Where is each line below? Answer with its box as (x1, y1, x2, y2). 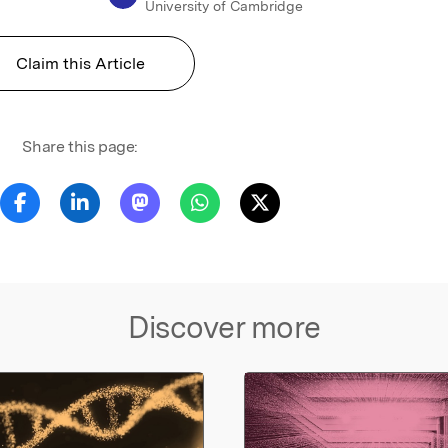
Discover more (127, 309, 321, 346)
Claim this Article (15, 54, 145, 74)
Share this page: (22, 137, 139, 157)
